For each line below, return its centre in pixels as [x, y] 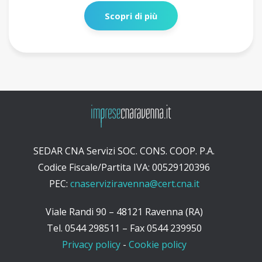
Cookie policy [157, 244]
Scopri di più [131, 16]
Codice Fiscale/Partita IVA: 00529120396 [124, 167]
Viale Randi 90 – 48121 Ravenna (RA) [124, 211]
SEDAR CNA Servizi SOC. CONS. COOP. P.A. [124, 151]
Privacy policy [91, 244]
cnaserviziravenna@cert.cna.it [135, 183]
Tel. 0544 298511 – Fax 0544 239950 [124, 228]
